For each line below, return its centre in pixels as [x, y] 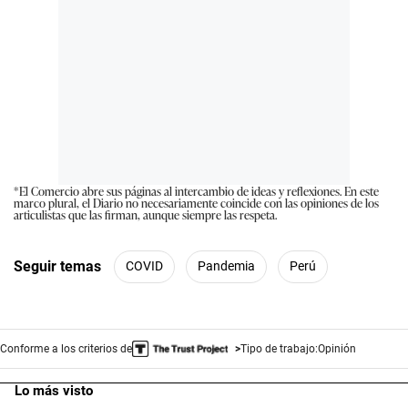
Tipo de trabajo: [279, 348]
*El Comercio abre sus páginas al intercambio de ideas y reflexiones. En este [196, 190]
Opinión [337, 348]
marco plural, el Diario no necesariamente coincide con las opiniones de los [196, 202]
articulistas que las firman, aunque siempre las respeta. [145, 214]
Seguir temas [57, 267]
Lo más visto [54, 390]
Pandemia [226, 266]
